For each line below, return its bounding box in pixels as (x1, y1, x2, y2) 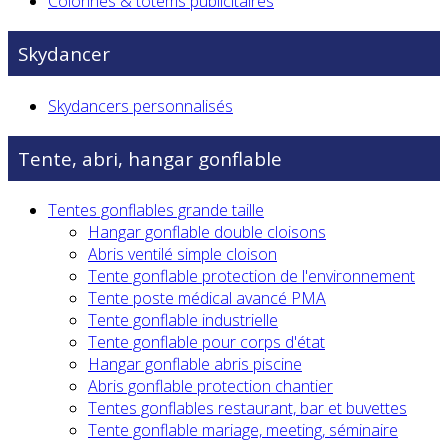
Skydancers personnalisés (48, 94, 233, 117)
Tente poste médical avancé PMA (88, 287, 326, 310)
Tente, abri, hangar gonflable (18, 145, 282, 171)
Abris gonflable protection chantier (88, 375, 333, 398)
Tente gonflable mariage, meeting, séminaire (88, 419, 398, 442)
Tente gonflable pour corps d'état (88, 331, 325, 354)
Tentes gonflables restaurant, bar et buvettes (88, 397, 407, 420)
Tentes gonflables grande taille (48, 199, 264, 222)
